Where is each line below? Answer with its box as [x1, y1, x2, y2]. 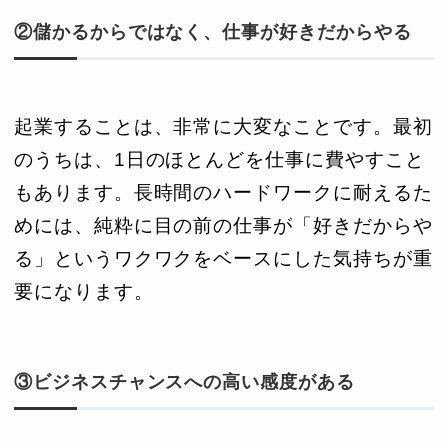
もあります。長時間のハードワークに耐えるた [14, 182, 433, 204]
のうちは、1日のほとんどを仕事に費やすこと [14, 149, 425, 171]
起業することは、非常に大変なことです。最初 [14, 116, 433, 138]
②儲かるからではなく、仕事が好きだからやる [14, 22, 412, 43]
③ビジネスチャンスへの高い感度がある [14, 372, 355, 393]
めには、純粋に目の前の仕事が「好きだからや [14, 215, 433, 237]
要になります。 [14, 281, 154, 303]
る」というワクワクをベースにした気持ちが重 [14, 248, 433, 270]
